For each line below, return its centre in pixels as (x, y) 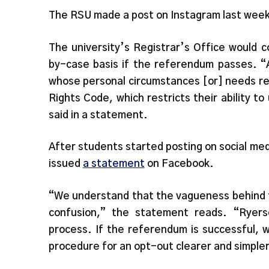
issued (65, 164)
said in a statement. (98, 115)
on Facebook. (179, 164)
